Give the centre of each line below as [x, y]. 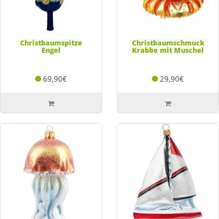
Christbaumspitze [51, 43]
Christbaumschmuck [168, 43]
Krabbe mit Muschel [168, 50]
